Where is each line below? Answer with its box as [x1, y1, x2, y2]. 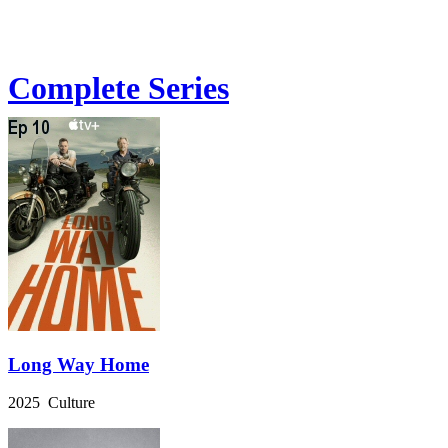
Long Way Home [8, 353, 149, 375]
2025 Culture [8, 394, 95, 412]
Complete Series [8, 69, 229, 106]
